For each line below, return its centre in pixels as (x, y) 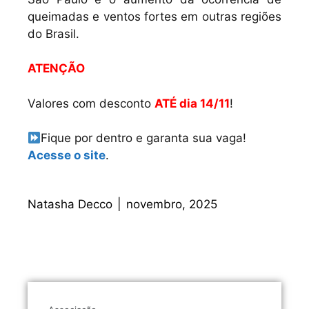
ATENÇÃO (56, 68)
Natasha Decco (70, 204)
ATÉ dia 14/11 (192, 103)
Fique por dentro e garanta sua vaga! (144, 138)
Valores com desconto (91, 103)
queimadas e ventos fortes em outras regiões (154, 16)
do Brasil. (53, 33)
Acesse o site (67, 155)
